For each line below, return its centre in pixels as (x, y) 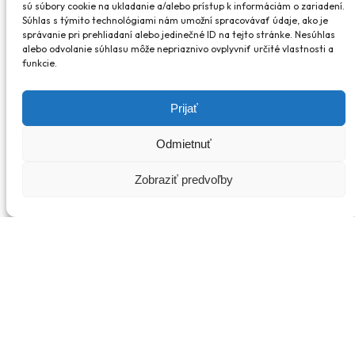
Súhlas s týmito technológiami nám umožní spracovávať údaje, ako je (175, 20)
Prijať (184, 108)
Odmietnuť (184, 143)
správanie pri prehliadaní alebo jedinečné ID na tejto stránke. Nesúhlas (179, 34)
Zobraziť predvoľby (184, 179)
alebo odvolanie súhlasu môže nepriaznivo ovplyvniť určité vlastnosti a (178, 49)
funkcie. (40, 63)
